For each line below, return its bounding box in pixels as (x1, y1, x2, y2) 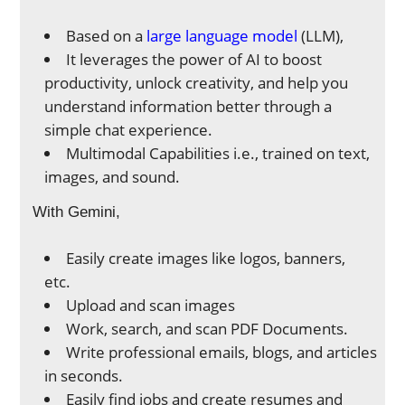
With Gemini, (33, 203, 121, 221)
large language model (146, 25, 298, 46)
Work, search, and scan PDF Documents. (66, 318, 349, 339)
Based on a (66, 25, 147, 46)
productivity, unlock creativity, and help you (44, 72, 349, 93)
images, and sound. (44, 166, 181, 187)
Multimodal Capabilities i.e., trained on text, (66, 143, 371, 164)
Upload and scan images (66, 295, 236, 316)
